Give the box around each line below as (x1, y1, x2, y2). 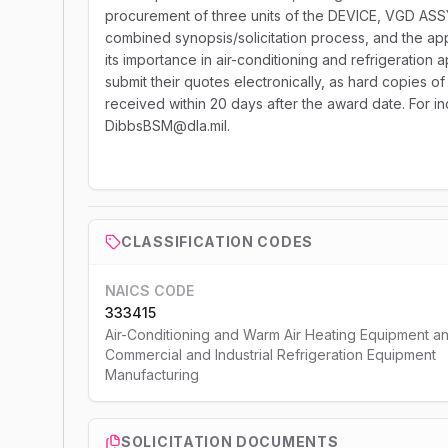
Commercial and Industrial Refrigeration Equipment (105, 346, 436, 363)
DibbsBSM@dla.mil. (105, 117, 230, 134)
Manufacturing (105, 366, 199, 383)
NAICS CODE (105, 282, 194, 299)
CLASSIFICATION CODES (121, 233, 313, 250)
